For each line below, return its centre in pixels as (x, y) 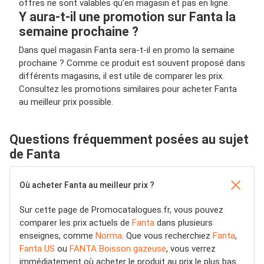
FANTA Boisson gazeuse (118, 249)
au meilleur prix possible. (66, 102)
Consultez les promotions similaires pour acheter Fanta (128, 89)
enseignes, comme (57, 236)
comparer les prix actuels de (76, 223)
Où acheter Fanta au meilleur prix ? (87, 185)
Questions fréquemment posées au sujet (129, 140)
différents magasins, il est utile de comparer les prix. (121, 76)
